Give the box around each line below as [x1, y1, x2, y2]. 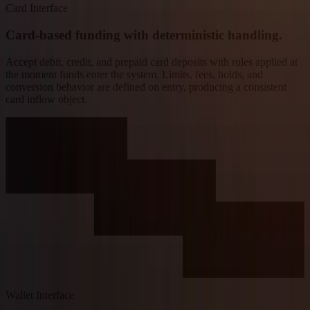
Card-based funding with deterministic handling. [6, 27, 282, 42]
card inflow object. [6, 93, 87, 105]
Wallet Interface [6, 289, 74, 302]
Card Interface [6, 2, 68, 15]
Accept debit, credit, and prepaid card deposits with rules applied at [6, 55, 298, 68]
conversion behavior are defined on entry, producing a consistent [6, 80, 286, 93]
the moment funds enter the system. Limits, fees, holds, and [6, 68, 263, 80]
